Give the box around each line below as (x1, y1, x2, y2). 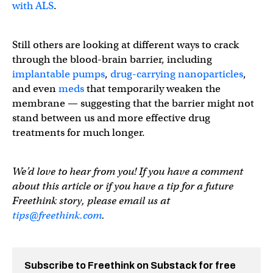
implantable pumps (12, 68, 105, 80)
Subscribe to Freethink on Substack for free (24, 260, 236, 271)
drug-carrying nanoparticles (110, 68, 243, 80)
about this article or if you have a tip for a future (12, 180, 233, 193)
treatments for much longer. (12, 126, 145, 139)
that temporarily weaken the (84, 82, 221, 95)
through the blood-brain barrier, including (12, 53, 212, 66)
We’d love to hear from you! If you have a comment (12, 165, 243, 178)
